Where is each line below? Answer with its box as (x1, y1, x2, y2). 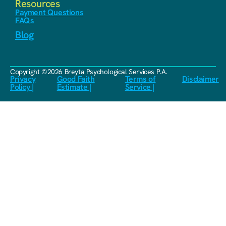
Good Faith (56, 74, 95, 85)
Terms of (125, 74, 156, 85)
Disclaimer (182, 74, 219, 85)
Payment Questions (15, 7, 84, 18)
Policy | (10, 82, 34, 93)
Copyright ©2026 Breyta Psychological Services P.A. (10, 67, 167, 77)
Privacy (10, 74, 36, 85)
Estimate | (56, 82, 91, 93)
